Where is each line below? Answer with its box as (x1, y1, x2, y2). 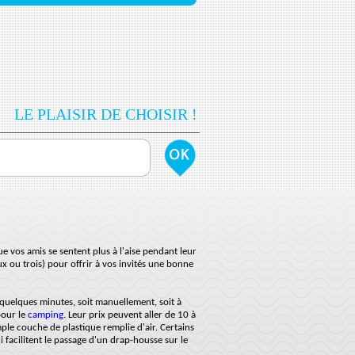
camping (28, 310, 63, 320)
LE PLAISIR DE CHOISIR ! (14, 105, 197, 123)
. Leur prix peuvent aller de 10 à (63, 310, 196, 320)
